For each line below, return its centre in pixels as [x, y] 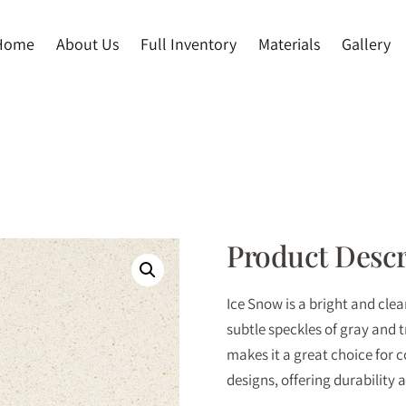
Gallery [366, 43]
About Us [87, 43]
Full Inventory [188, 43]
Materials [289, 43]
